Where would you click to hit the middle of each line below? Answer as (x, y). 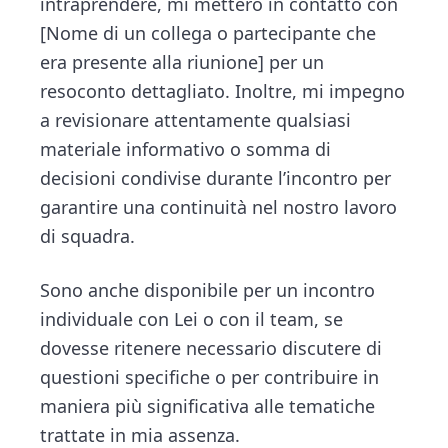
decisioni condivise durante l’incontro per (216, 178)
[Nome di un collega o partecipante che (208, 33)
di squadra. (88, 236)
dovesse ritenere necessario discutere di (211, 347)
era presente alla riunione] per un (182, 62)
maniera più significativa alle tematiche (208, 405)
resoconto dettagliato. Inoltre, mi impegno (223, 91)
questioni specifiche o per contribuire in (210, 376)
